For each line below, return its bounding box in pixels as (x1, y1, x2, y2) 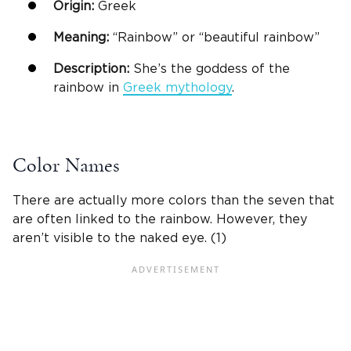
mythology (161, 81, 232, 95)
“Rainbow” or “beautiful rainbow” (109, 31, 320, 45)
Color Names (13, 155, 125, 176)
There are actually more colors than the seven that (13, 194, 335, 208)
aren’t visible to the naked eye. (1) (13, 232, 226, 245)
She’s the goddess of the (129, 63, 290, 76)
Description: (53, 63, 129, 76)
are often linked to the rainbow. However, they (13, 213, 307, 226)
